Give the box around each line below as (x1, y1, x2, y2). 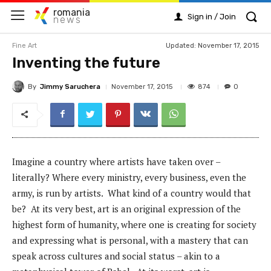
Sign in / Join (188, 12, 236, 21)
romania (53, 7, 91, 19)
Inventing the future (12, 54, 160, 71)
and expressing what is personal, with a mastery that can (12, 234, 248, 247)
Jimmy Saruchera (40, 82, 100, 91)
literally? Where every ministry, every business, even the (12, 171, 246, 184)
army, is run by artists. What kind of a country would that (12, 187, 251, 200)
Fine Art (12, 41, 37, 50)
